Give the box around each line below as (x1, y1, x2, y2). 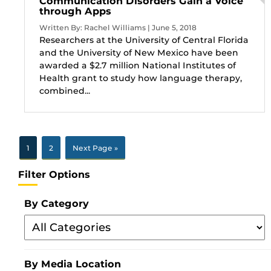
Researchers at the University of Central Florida (39, 34, 249, 45)
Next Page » (73, 143, 118, 152)
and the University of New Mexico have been (39, 47, 238, 58)
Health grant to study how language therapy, (39, 72, 242, 83)
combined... (39, 85, 90, 96)
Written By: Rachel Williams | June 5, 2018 (39, 22, 197, 32)
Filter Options (18, 168, 90, 180)
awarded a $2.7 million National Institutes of (39, 59, 236, 71)
